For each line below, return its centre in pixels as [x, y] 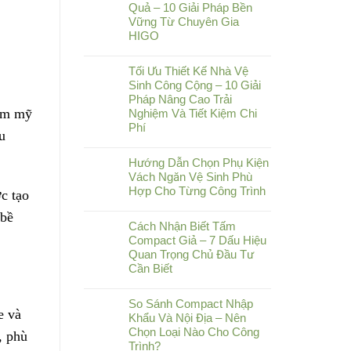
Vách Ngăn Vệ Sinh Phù [190, 177]
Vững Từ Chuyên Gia [184, 22]
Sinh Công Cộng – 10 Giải [195, 85]
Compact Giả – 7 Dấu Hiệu [197, 241]
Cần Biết [150, 269]
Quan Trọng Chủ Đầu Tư [191, 255]
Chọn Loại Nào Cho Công [194, 332]
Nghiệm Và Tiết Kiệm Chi [193, 114]
